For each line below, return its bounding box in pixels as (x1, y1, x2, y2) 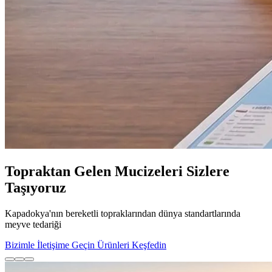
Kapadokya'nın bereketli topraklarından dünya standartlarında (5, 208, 240, 219)
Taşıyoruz (5, 179, 66, 195)
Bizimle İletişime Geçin (5, 239, 95, 250)
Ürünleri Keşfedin (95, 239, 166, 250)
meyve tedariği (5, 219, 61, 229)
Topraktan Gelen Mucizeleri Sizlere (5, 163, 229, 179)
